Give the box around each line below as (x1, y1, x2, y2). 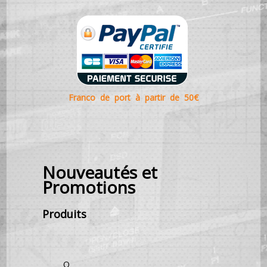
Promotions (42, 176, 136, 198)
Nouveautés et (42, 161, 158, 184)
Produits (42, 207, 87, 221)
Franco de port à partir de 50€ (69, 92, 198, 103)
